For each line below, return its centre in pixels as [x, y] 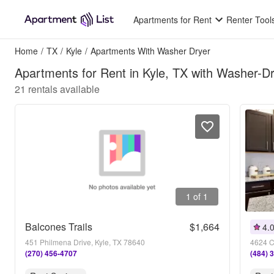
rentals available [64, 89]
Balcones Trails [59, 227]
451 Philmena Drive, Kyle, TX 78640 [85, 242]
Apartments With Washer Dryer [150, 51]
